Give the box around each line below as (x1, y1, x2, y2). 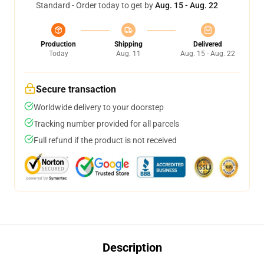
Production (41, 40, 76, 48)
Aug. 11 (115, 49, 141, 58)
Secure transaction (36, 84, 116, 95)
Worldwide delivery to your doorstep (34, 103, 164, 112)
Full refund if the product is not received (34, 136, 177, 145)
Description (102, 240, 162, 255)
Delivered (193, 40, 222, 48)
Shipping (114, 40, 143, 48)
